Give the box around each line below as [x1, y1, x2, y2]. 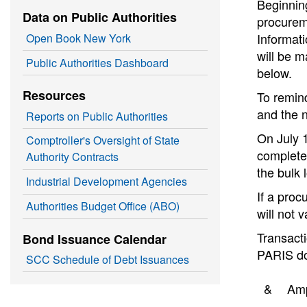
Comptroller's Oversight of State [26, 132, 180, 149]
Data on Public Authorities [22, 8, 177, 27]
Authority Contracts [26, 149, 119, 165]
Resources [22, 86, 86, 105]
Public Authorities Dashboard [26, 54, 169, 71]
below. [257, 64, 292, 82]
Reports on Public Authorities [26, 108, 169, 124]
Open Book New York [26, 29, 132, 46]
